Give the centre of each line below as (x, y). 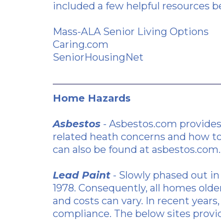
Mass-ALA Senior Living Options (131, 32)
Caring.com (81, 44)
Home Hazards (92, 98)
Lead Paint (82, 175)
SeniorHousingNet (98, 57)
